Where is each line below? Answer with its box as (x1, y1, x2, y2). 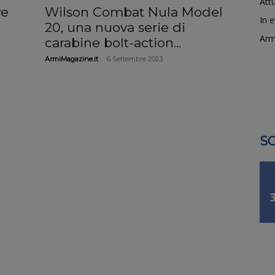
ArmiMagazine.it (45, 54, 99, 63)
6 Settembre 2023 (107, 54, 163, 63)
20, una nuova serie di (45, 19, 186, 35)
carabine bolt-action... (45, 34, 182, 50)
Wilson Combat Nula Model (45, 4, 223, 20)
